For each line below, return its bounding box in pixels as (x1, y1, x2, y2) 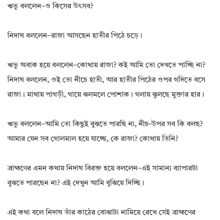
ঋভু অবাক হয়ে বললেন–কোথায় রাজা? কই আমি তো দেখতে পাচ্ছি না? (7, 62, 205, 70)
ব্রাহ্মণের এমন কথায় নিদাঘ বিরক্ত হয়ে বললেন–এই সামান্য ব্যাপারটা (7, 165, 198, 173)
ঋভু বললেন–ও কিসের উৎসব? (7, 3, 93, 11)
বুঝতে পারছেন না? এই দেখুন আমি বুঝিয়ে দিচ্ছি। (7, 180, 144, 188)
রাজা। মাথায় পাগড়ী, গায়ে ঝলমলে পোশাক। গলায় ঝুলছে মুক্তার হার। (7, 91, 204, 99)
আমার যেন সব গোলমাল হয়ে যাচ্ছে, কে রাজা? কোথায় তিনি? (7, 136, 178, 143)
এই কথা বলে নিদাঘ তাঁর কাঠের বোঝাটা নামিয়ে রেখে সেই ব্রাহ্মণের (7, 209, 195, 217)
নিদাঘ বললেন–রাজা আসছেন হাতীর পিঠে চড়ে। (7, 32, 142, 40)
